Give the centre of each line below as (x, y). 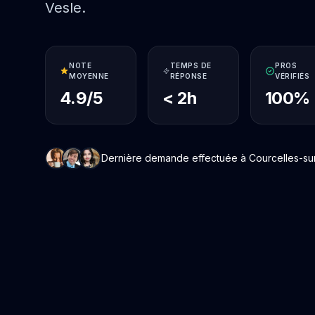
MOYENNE (89, 76)
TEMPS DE (191, 65)
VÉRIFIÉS (292, 76)
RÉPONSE (188, 76)
